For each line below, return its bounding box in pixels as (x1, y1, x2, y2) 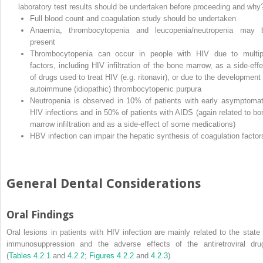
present (30, 37, 55, 46)
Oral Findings (6, 208, 74, 221)
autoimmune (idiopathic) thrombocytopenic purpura (30, 84, 201, 93)
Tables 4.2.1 (9, 251, 50, 260)
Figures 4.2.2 (89, 251, 134, 260)
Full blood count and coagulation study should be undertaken (30, 14, 236, 23)
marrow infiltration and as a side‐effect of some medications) (30, 119, 235, 129)
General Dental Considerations (6, 176, 201, 191)
